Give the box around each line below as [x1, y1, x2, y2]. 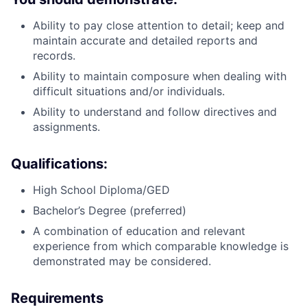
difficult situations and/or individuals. [33, 84, 225, 98]
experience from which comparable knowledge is [33, 239, 288, 253]
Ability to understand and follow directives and [33, 105, 277, 119]
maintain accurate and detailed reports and [33, 34, 258, 47]
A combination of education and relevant [33, 224, 245, 238]
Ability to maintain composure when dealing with [33, 69, 286, 83]
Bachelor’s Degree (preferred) [33, 204, 186, 217]
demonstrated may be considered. [33, 254, 211, 268]
